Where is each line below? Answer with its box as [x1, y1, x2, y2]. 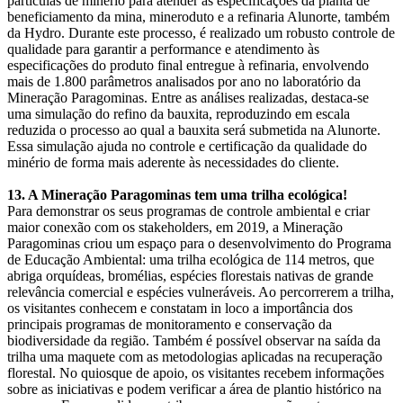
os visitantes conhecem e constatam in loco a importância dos [7, 300, 353, 316]
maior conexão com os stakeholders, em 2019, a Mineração [7, 219, 343, 235]
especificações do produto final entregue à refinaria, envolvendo [7, 57, 369, 73]
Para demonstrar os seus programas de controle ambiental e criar [7, 202, 370, 219]
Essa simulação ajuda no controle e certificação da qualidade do [7, 138, 367, 154]
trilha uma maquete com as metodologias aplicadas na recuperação [7, 348, 382, 364]
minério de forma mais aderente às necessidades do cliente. [7, 154, 339, 170]
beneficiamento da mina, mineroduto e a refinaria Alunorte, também [7, 8, 390, 24]
